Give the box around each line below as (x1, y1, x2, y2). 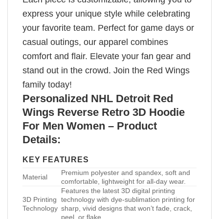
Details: (22, 133, 61, 146)
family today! (22, 79, 72, 89)
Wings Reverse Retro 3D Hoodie (22, 106, 185, 118)
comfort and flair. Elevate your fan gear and (22, 51, 191, 61)
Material (22, 173, 47, 181)
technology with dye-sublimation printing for (61, 196, 195, 204)
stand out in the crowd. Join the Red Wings (22, 65, 190, 75)
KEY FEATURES (22, 155, 89, 164)
